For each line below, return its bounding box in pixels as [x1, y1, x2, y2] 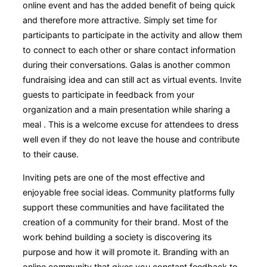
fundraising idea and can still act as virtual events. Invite [23, 74, 241, 85]
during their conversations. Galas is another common [23, 60, 230, 70]
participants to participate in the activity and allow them [23, 30, 242, 41]
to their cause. [23, 149, 79, 160]
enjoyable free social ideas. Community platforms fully [23, 187, 235, 198]
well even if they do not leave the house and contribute [23, 134, 240, 145]
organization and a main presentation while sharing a [23, 104, 230, 115]
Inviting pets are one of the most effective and [23, 172, 205, 183]
